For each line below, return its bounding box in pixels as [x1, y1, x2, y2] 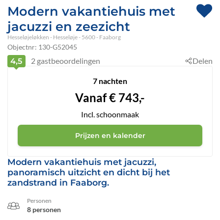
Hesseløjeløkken [7, 33, 49, 41]
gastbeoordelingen [35, 56, 100, 66]
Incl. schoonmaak [81, 110, 139, 119]
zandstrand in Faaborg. [7, 177, 109, 188]
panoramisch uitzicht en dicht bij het [7, 167, 170, 178]
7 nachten [93, 76, 127, 86]
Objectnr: [7, 43, 38, 52]
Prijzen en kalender [75, 131, 145, 140]
